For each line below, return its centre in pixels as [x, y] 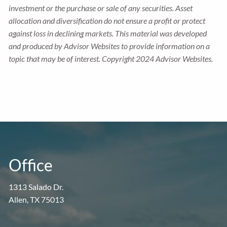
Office [31, 165]
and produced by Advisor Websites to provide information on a [109, 46]
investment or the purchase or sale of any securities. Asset [101, 8]
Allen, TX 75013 [36, 200]
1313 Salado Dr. [36, 187]
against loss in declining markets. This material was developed [108, 33]
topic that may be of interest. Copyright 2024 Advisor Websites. [111, 59]
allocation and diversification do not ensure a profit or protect [107, 21]
